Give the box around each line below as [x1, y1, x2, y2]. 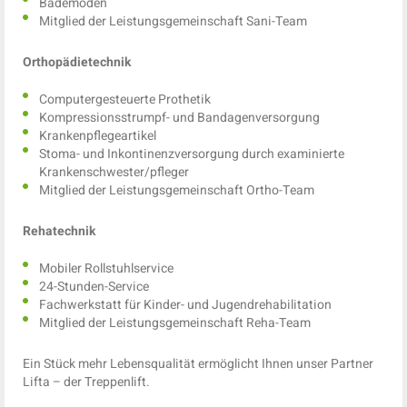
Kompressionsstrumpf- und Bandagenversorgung [39, 108, 320, 128]
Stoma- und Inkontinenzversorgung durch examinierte [39, 144, 344, 164]
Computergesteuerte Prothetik [39, 90, 211, 110]
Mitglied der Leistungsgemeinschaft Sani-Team [39, 12, 307, 32]
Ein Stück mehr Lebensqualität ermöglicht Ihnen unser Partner [23, 354, 373, 374]
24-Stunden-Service [39, 277, 149, 297]
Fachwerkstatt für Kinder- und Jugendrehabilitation [39, 295, 332, 315]
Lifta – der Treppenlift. [23, 372, 150, 392]
